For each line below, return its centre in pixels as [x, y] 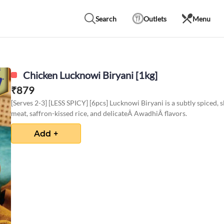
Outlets [155, 18]
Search [106, 18]
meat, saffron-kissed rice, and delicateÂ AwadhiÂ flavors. [99, 113]
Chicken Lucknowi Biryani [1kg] [90, 75]
